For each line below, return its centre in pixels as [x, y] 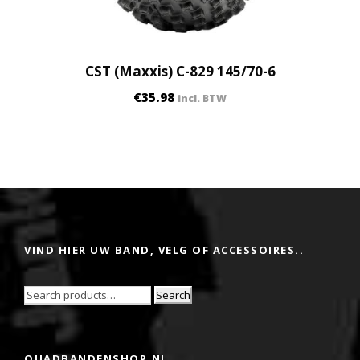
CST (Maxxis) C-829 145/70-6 [180, 71]
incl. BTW [202, 98]
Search [173, 295]
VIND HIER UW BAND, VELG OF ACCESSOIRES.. [164, 250]
